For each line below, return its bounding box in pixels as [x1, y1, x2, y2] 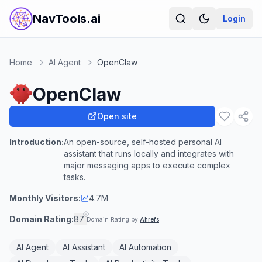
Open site [97, 111, 137, 121]
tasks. [64, 172, 85, 182]
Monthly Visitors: [9, 193, 81, 203]
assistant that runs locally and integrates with [64, 149, 234, 158]
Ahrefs [140, 216, 159, 223]
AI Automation [119, 242, 171, 252]
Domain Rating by [87, 216, 140, 223]
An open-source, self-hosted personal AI [64, 137, 222, 147]
